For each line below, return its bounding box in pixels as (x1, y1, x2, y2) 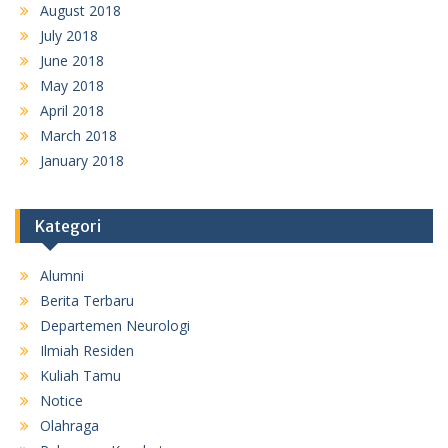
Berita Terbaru (40, 290, 134, 310)
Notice (40, 390, 83, 410)
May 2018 (40, 75, 104, 95)
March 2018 (40, 125, 117, 145)
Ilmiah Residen (40, 340, 134, 360)
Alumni (40, 265, 84, 285)
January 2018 (40, 150, 124, 170)
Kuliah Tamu (40, 365, 121, 385)
